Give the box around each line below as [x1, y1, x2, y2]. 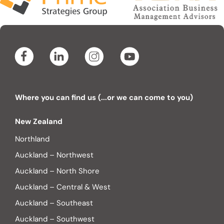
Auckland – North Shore [15, 166, 99, 176]
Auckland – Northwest [15, 150, 93, 160]
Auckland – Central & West [15, 182, 110, 192]
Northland [15, 134, 49, 144]
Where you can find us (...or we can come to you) [15, 92, 193, 103]
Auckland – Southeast [15, 198, 93, 208]
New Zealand [15, 116, 62, 127]
